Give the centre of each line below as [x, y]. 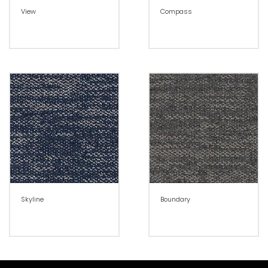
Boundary [175, 199]
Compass [176, 12]
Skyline [32, 199]
